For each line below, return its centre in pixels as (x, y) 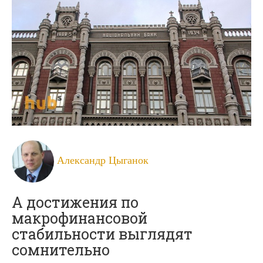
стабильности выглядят (102, 234)
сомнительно (61, 249)
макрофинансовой (80, 218)
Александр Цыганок (103, 159)
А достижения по (75, 202)
